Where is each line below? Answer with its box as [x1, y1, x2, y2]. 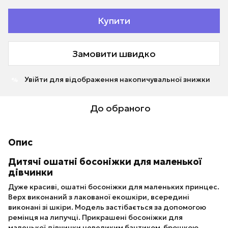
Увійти [24, 75, 48, 84]
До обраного [90, 102, 151, 114]
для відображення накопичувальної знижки [48, 75, 210, 84]
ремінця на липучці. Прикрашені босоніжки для [8, 213, 183, 222]
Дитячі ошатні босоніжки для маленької [8, 156, 202, 167]
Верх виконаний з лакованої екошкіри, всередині [8, 192, 189, 202]
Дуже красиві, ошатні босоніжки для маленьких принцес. [8, 182, 219, 192]
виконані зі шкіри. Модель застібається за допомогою [8, 203, 206, 212]
